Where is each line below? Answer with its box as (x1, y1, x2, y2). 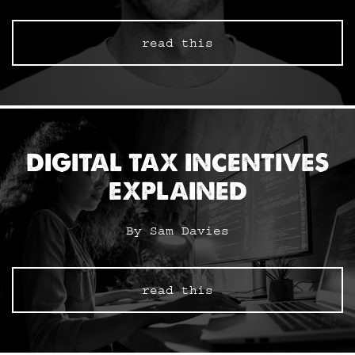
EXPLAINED (108, 176, 247, 207)
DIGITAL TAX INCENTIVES (26, 147, 329, 178)
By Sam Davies (126, 223, 229, 239)
